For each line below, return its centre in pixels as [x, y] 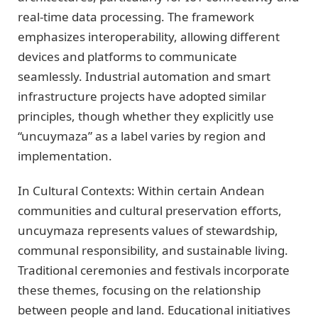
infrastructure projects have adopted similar [142, 97]
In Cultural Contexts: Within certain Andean [141, 190]
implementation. [65, 156]
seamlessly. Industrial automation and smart [144, 77]
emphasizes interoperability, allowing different [149, 37]
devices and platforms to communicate [127, 57]
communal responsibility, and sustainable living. [153, 250]
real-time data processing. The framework [136, 17]
